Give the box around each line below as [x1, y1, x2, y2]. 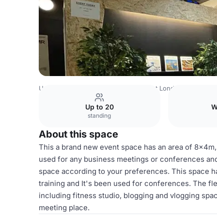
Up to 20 [85, 103, 114, 111]
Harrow [189, 84, 211, 92]
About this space [39, 128, 118, 140]
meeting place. [39, 203, 90, 212]
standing [88, 112, 111, 119]
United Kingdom [39, 84, 87, 92]
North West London [124, 84, 182, 92]
